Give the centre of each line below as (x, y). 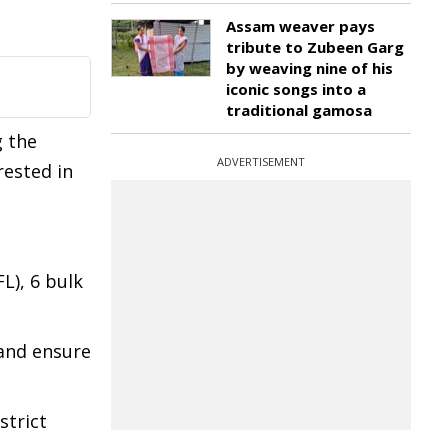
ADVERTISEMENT (261, 161)
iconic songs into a (296, 89)
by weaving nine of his (309, 68)
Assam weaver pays (300, 26)
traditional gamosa (299, 110)
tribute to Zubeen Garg (315, 47)
